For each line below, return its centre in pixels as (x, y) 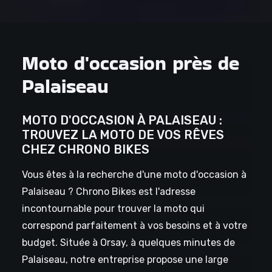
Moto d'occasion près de (130, 63)
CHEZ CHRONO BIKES (85, 150)
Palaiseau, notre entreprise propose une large (125, 260)
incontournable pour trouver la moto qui (113, 209)
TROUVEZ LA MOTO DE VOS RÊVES (123, 135)
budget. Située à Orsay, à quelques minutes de (128, 243)
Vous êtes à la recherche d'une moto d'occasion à (134, 175)
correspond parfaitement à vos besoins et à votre (134, 226)
